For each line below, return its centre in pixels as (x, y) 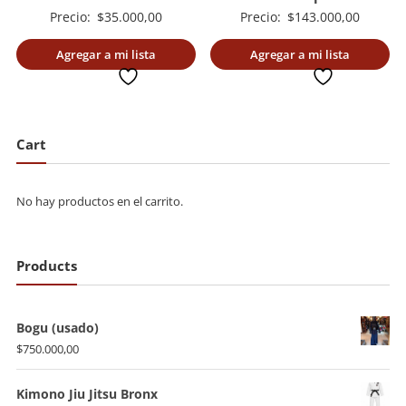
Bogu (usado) (57, 328)
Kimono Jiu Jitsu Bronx (87, 394)
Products (46, 266)
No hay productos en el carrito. (99, 201)
